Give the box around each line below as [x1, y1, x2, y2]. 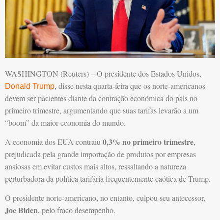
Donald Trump [5, 82, 55, 90]
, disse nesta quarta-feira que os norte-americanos [55, 80, 205, 91]
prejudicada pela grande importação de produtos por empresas [5, 149, 196, 160]
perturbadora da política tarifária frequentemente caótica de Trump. [5, 173, 211, 184]
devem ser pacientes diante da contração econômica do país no [5, 92, 197, 103]
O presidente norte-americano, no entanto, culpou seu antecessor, [5, 192, 205, 203]
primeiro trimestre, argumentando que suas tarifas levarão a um [5, 105, 198, 115]
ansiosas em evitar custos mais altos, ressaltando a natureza [5, 161, 186, 172]
